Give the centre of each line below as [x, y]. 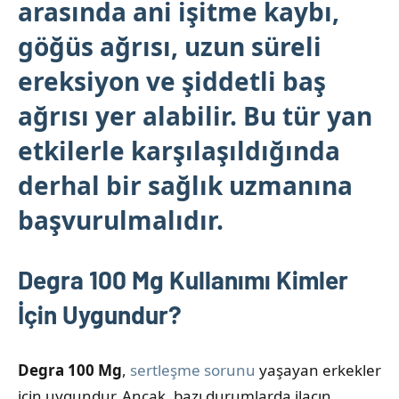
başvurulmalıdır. [121, 220]
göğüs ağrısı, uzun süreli [170, 46]
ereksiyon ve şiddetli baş [172, 81]
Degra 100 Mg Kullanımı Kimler [183, 279]
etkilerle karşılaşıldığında [179, 150]
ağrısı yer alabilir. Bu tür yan [195, 115]
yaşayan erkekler [318, 370]
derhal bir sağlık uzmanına [185, 185]
